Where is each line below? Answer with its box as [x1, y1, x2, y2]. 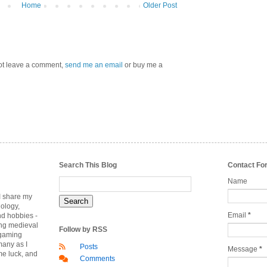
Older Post [143, 1, 177, 10]
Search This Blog [59, 161, 117, 170]
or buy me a [123, 61, 163, 70]
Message [228, 245, 259, 254]
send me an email [65, 61, 123, 70]
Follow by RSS [59, 225, 107, 234]
